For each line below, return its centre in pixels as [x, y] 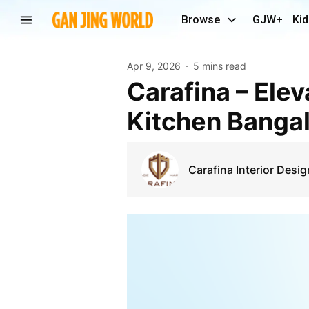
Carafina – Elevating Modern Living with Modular [136, 91]
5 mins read [219, 66]
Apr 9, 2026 [153, 66]
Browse [201, 20]
